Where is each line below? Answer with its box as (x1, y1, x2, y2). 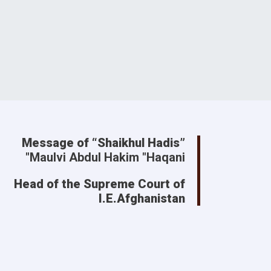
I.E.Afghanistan (99, 191, 185, 206)
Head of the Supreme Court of (14, 177, 185, 191)
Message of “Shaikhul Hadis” (22, 135, 185, 150)
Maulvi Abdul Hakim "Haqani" (30, 150, 185, 165)
